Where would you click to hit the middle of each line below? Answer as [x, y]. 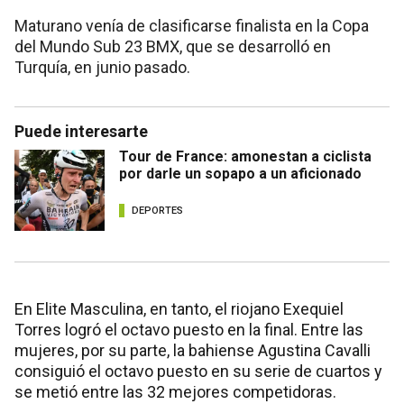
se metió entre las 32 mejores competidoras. [175, 391]
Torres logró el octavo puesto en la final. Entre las [189, 329]
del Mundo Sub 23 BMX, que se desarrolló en [173, 46]
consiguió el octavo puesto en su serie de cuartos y [198, 371]
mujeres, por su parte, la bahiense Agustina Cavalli [193, 350]
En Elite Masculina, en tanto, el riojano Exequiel [179, 308]
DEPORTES [157, 211]
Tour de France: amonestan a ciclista [245, 156]
